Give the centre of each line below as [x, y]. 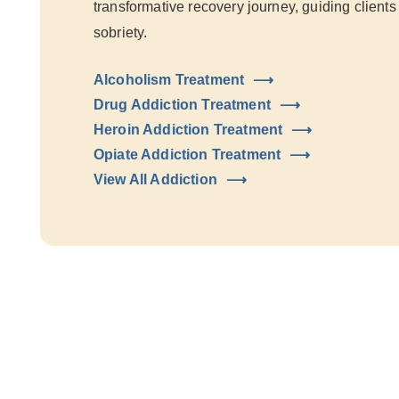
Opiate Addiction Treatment [187, 154]
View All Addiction [155, 179]
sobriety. [121, 32]
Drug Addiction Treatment [182, 104]
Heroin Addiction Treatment [188, 129]
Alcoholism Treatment [169, 79]
